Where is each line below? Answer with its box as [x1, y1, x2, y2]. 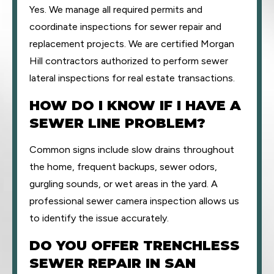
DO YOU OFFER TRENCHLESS [29, 237, 240, 254]
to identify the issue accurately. [29, 212, 169, 224]
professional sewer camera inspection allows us [29, 195, 239, 207]
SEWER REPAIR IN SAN [29, 255, 196, 272]
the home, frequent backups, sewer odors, [29, 161, 217, 172]
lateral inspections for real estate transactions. [29, 72, 235, 84]
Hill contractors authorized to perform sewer [29, 55, 228, 67]
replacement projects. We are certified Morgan [29, 38, 234, 50]
